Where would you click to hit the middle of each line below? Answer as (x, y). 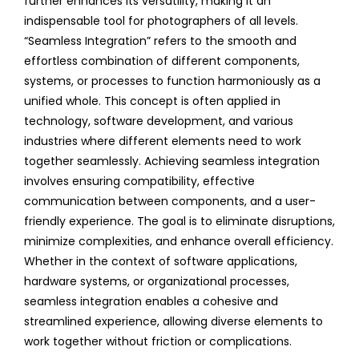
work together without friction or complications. (158, 341)
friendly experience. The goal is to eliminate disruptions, (179, 221)
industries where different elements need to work (163, 141)
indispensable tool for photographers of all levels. (161, 20)
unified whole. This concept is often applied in (152, 101)
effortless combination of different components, (162, 61)
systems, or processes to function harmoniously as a (172, 81)
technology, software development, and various (159, 121)
